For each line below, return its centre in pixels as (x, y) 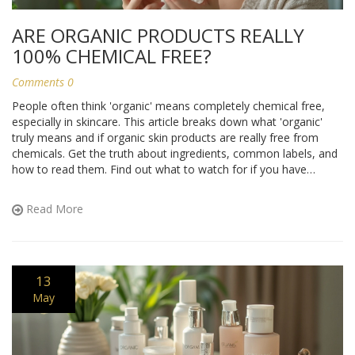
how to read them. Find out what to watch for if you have (159, 169)
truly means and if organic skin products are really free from (165, 137)
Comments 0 (43, 82)
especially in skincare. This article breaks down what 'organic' (167, 121)
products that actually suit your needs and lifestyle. (141, 200)
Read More (53, 208)
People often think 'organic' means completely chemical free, (168, 105)
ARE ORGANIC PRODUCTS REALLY (158, 35)
